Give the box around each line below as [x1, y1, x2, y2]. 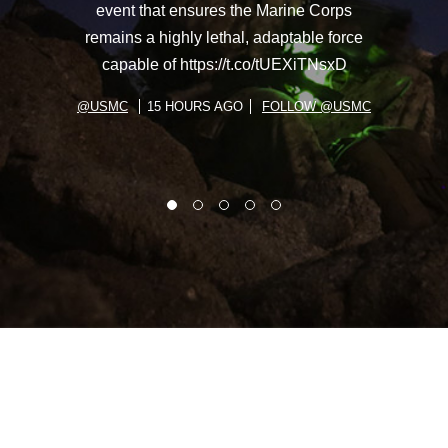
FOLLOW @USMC [262, 98, 371, 114]
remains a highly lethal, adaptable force [85, 28, 363, 46]
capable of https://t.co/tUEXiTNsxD [101, 55, 347, 73]
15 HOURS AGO [147, 98, 243, 114]
